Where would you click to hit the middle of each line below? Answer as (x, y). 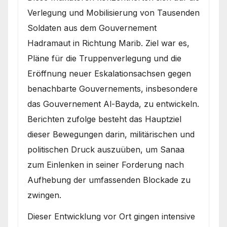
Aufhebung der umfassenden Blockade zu (109, 180)
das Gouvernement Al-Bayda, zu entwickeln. (113, 104)
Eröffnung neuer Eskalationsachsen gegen (109, 73)
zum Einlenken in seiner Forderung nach (106, 164)
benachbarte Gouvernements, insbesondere (112, 88)
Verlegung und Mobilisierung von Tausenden (113, 12)
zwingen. (44, 195)
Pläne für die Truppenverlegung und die (104, 58)
